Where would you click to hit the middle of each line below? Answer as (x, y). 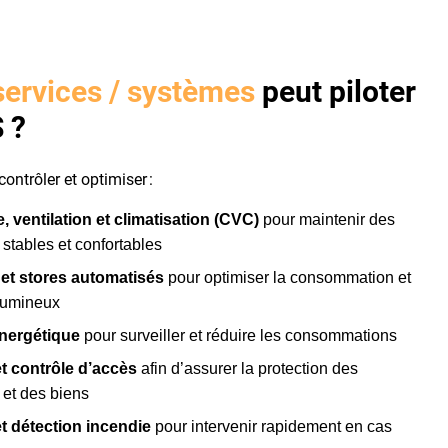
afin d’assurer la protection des (248, 369)
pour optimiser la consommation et (288, 278)
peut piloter (336, 92)
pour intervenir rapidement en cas (272, 427)
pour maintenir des (327, 220)
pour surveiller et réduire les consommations (239, 336)
